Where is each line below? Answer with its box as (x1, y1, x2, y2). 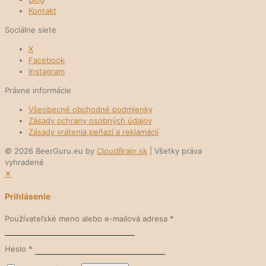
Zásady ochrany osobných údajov (28, 116, 152, 126)
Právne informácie (5, 85, 71, 96)
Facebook (28, 55, 65, 65)
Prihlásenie (5, 191, 50, 201)
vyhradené (5, 157, 44, 167)
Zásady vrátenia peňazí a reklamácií (28, 127, 159, 137)
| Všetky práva (147, 146, 202, 156)
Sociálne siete (5, 25, 56, 35)
